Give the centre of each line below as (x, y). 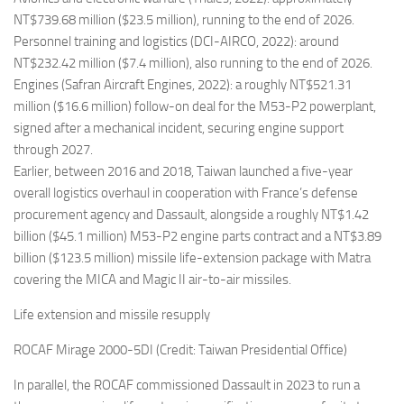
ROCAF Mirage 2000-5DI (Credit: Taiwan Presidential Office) (180, 350)
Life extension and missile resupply (112, 315)
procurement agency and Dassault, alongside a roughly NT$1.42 (191, 215)
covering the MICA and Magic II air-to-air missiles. (154, 280)
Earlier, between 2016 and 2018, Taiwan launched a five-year (183, 172)
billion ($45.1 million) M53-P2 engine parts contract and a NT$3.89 (197, 237)
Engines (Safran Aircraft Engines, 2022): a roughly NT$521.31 (183, 85)
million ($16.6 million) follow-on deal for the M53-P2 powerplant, (195, 107)
